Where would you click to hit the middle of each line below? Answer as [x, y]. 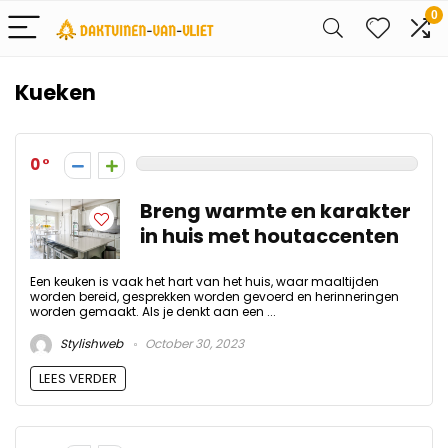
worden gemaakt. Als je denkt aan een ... [153, 311]
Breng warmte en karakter [275, 211]
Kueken [55, 92]
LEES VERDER [78, 379]
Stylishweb [90, 344]
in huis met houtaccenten [269, 236]
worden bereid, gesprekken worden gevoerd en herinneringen [214, 296]
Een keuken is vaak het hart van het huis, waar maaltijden [204, 281]
